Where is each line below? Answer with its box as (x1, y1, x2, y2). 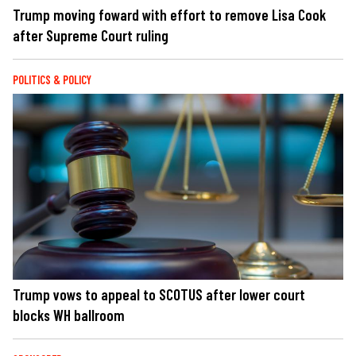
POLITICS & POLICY (13, 72, 91, 87)
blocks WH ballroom (13, 306, 125, 325)
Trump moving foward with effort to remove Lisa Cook (13, 5, 326, 24)
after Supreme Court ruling (13, 25, 168, 44)
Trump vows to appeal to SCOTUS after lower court (13, 285, 305, 304)
